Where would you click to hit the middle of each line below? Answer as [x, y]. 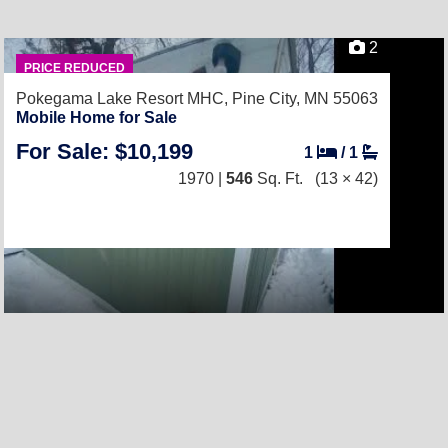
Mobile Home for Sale [96, 117]
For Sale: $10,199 [104, 151]
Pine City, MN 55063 [305, 98]
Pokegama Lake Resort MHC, [124, 98]
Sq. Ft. [278, 178]
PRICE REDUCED [74, 68]
